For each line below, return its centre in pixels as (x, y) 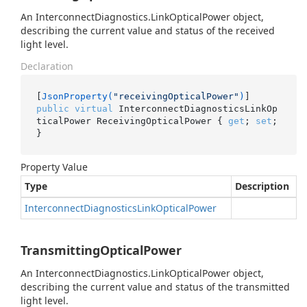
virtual (94, 108)
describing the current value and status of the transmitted (155, 287)
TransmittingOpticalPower (101, 250)
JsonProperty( (77, 96)
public (52, 108)
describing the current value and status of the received (148, 30)
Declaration (47, 66)
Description (262, 186)
